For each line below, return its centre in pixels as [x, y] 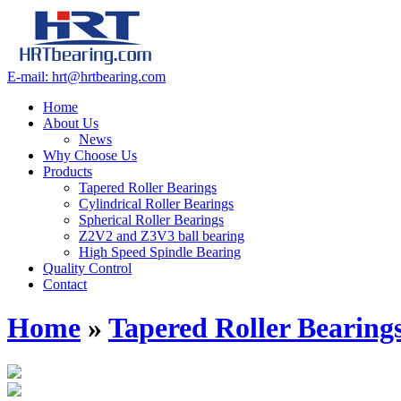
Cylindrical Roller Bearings [156, 204]
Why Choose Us [90, 155]
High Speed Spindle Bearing [160, 252]
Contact [65, 284]
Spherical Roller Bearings [151, 220]
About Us [71, 123]
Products [68, 171]
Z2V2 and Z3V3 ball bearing [162, 236]
